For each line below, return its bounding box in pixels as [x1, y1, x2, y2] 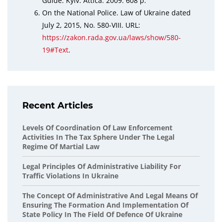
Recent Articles [22, 100, 93, 111]
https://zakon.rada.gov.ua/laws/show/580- [42, 33, 181, 42]
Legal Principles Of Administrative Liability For [22, 162, 181, 171]
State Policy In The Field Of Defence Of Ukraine [22, 210, 182, 219]
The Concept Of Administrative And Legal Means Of [22, 191, 198, 200]
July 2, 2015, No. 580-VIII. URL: [42, 20, 140, 30]
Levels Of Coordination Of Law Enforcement [22, 123, 172, 132]
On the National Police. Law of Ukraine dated [42, 8, 191, 17]
